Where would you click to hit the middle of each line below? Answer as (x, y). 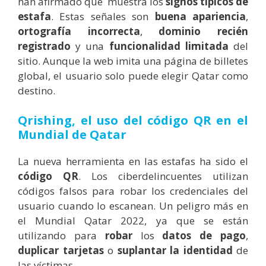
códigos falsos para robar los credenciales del (133, 191)
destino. (37, 91)
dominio (180, 31)
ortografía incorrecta (79, 31)
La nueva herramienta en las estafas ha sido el (133, 161)
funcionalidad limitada (169, 46)
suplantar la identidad (175, 250)
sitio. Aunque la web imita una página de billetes (133, 61)
